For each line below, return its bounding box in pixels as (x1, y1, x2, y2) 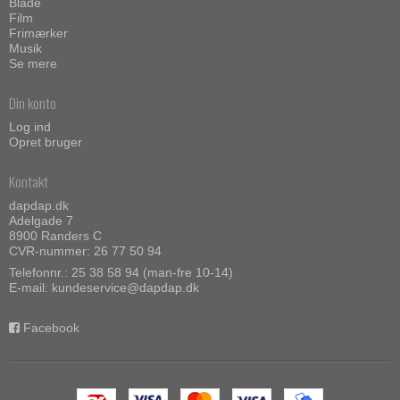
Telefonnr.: (9, 265, 71, 280)
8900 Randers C (9, 229, 102, 244)
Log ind (9, 120, 51, 134)
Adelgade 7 (9, 213, 73, 229)
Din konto (9, 91, 56, 113)
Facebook (23, 321, 79, 336)
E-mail (9, 280, 45, 296)
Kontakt (9, 171, 48, 192)
